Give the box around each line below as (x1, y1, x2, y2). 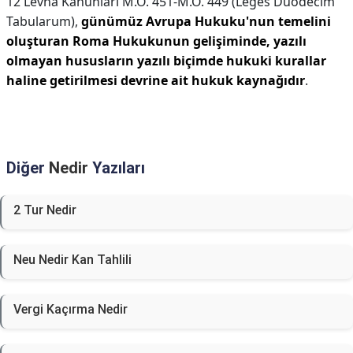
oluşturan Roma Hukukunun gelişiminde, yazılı (6, 32, 307, 50)
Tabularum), (6, 13, 81, 30)
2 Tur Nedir (13, 203, 76, 217)
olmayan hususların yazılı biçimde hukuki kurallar (6, 52, 326, 69)
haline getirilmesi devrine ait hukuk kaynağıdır (6, 72, 305, 89)
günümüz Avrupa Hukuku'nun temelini (81, 13, 331, 30)
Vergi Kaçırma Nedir (13, 302, 128, 317)
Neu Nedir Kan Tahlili (13, 252, 132, 267)
